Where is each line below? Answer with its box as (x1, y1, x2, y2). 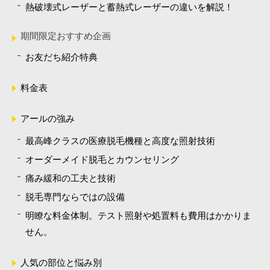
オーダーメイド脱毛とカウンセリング (25, 154, 179, 166)
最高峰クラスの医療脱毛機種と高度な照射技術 (25, 135, 215, 147)
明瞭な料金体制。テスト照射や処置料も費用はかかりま (25, 210, 251, 222)
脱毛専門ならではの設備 (25, 191, 125, 203)
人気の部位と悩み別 (20, 257, 102, 269)
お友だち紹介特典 (25, 51, 98, 63)
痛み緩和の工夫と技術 (25, 172, 116, 184)
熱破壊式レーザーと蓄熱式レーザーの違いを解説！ (25, 1, 233, 13)
